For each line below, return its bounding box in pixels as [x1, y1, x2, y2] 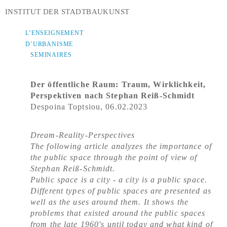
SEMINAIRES [30, 51, 72, 58]
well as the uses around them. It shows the [30, 198, 189, 206]
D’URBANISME [25, 41, 73, 48]
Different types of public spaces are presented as [30, 186, 211, 195]
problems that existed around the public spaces [30, 209, 206, 217]
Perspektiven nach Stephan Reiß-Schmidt [30, 91, 195, 100]
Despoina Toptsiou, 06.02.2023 [30, 102, 148, 111]
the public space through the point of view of [30, 153, 198, 162]
